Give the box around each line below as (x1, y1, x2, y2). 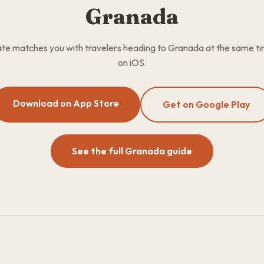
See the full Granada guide (72, 145, 192, 157)
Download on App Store (13, 97, 119, 109)
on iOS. (117, 57, 147, 68)
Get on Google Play (163, 98, 250, 110)
